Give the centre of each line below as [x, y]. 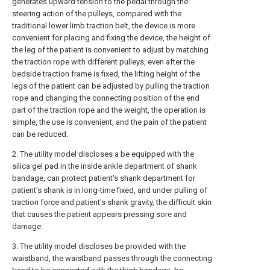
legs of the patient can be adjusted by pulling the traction [111, 86]
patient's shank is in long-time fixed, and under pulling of [110, 190]
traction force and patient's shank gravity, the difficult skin [112, 202]
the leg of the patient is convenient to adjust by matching [110, 50]
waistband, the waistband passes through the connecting [112, 259]
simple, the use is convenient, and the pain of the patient [109, 122]
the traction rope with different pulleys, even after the [103, 62]
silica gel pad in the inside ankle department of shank [105, 166]
